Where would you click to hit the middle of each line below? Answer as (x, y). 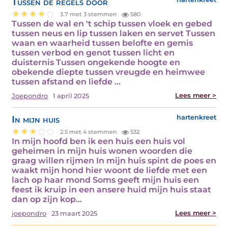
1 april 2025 (71, 96)
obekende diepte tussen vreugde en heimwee (108, 72)
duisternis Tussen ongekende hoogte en (96, 63)
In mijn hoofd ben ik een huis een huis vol (98, 141)
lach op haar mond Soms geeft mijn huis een (105, 180)
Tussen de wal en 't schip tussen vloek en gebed (112, 24)
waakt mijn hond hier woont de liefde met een (109, 170)
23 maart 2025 (74, 214)
